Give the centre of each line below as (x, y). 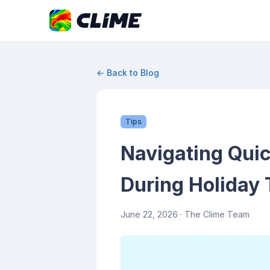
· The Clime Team (214, 214)
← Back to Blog (128, 73)
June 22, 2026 (149, 214)
